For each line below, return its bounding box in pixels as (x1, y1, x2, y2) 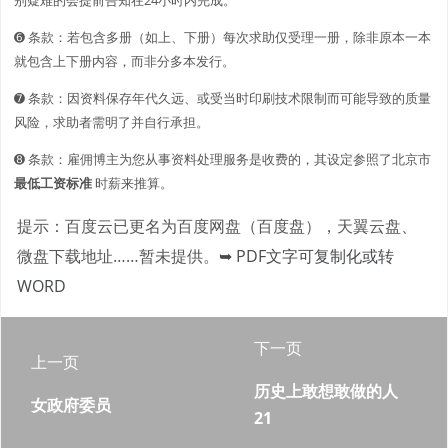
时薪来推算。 (92, 173, 173, 192)
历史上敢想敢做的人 (254, 379, 398, 402)
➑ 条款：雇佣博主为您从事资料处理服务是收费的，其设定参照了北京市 (14, 149, 431, 168)
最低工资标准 (14, 173, 92, 192)
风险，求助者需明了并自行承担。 (14, 112, 209, 131)
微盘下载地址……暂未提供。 (17, 244, 219, 267)
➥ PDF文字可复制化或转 (219, 244, 394, 267)
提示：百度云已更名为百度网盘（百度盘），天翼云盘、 (17, 214, 417, 237)
